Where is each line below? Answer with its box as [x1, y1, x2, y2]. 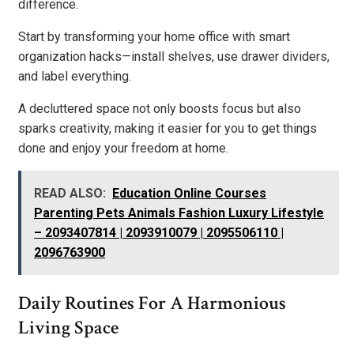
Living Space [18, 314, 119, 340]
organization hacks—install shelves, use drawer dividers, [18, 48, 330, 64]
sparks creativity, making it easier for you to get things [18, 120, 317, 136]
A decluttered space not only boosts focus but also [18, 100, 301, 116]
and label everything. [18, 68, 131, 84]
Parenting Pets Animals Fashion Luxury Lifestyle [34, 205, 324, 220]
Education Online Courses [112, 185, 266, 201]
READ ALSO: [34, 185, 106, 201]
